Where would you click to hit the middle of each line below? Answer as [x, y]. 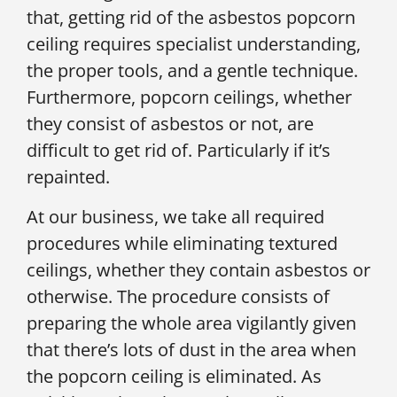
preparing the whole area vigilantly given [191, 323]
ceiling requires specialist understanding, [194, 44]
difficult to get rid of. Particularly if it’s [179, 151]
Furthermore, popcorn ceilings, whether [189, 97]
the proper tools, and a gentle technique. [192, 71]
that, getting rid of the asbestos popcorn [191, 18]
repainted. [68, 177]
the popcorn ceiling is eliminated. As [174, 376]
